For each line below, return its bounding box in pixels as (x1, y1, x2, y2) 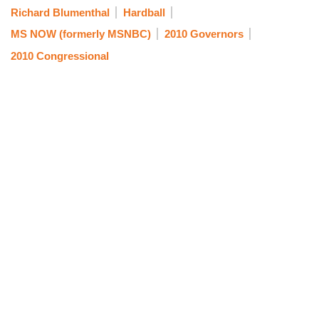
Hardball (122, 6, 165, 19)
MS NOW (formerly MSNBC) (11, 28, 151, 41)
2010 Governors (164, 28, 244, 41)
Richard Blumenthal (11, 6, 110, 19)
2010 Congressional (11, 49, 109, 62)
